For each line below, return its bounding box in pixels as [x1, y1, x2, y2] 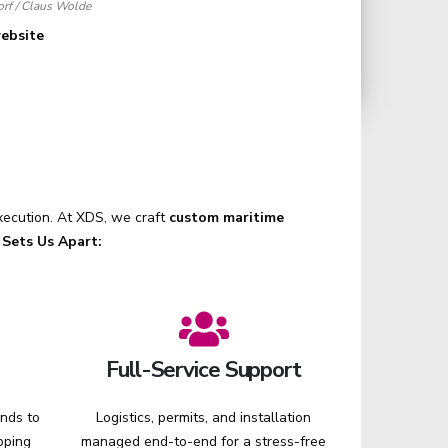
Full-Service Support [106, 354, 301, 385]
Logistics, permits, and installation [96, 408, 311, 427]
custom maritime [169, 208, 284, 227]
